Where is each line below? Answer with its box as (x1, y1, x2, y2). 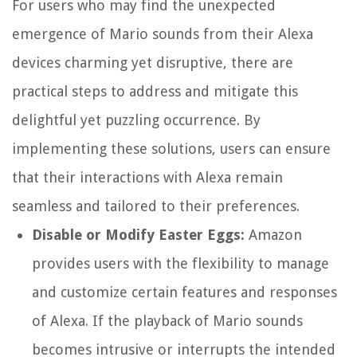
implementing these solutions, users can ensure (12, 140, 331, 158)
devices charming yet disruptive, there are (12, 54, 293, 72)
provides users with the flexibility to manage (32, 255, 329, 273)
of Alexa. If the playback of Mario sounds (32, 312, 303, 330)
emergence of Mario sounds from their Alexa (12, 25, 313, 43)
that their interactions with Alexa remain (12, 169, 283, 186)
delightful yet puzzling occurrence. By (12, 112, 261, 129)
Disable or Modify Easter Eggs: (32, 226, 245, 244)
